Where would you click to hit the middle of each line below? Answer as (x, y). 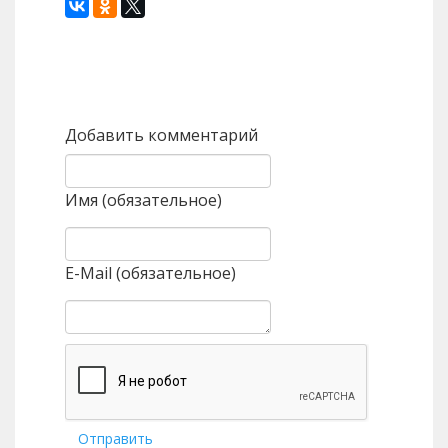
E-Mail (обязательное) (150, 273)
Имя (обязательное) (143, 200)
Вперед (326, 89)
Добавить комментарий (161, 135)
